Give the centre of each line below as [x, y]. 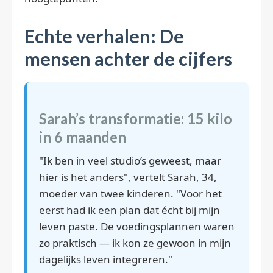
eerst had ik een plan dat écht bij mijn [129, 210]
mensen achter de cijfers [128, 59]
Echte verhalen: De [104, 37]
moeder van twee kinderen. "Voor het [130, 194]
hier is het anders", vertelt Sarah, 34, [128, 177]
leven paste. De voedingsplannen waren [137, 227]
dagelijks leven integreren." [106, 260]
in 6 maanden [83, 137]
